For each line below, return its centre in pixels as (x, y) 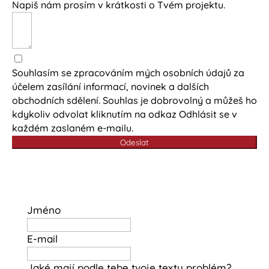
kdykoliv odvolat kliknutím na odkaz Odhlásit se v (125, 114)
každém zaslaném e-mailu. (74, 128)
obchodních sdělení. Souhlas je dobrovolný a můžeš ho (134, 101)
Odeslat (134, 143)
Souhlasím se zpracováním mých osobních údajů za (128, 73)
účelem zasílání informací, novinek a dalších (110, 87)
